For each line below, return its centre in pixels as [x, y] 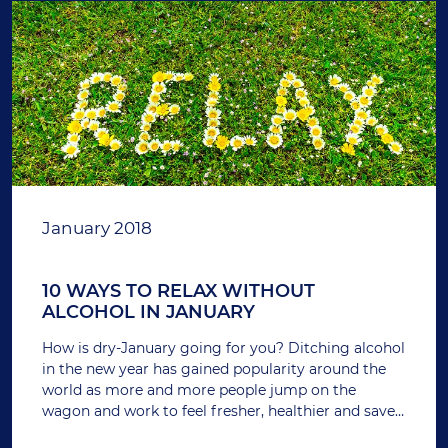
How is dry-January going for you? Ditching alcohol [223, 348]
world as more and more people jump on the [199, 390]
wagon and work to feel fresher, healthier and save [218, 411]
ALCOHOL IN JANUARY [148, 312]
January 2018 [97, 228]
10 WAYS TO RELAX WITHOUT [178, 291]
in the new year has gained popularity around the [214, 369]
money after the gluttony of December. [180, 432]
